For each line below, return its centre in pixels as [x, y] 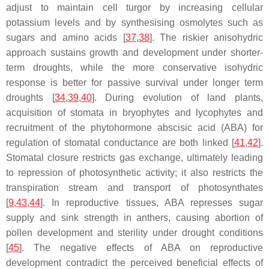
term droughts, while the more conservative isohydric [134, 68]
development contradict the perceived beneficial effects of [134, 263]
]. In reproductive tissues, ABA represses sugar [152, 203]
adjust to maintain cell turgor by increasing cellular [134, 8]
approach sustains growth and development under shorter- [134, 53]
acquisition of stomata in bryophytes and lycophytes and [134, 113]
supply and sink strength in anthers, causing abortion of [134, 218]
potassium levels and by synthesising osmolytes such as [134, 23]
